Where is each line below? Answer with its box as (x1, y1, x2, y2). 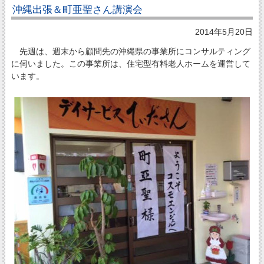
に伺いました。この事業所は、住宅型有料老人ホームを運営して (11, 58, 250, 68)
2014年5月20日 (195, 27, 253, 37)
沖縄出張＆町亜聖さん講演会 (12, 4, 143, 16)
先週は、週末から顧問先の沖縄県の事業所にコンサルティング (11, 46, 250, 56)
